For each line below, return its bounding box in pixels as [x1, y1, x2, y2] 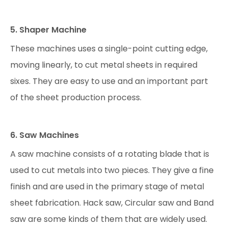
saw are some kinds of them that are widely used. [10, 213, 207, 225]
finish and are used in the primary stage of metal [10, 181, 204, 192]
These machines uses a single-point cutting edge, [10, 43, 208, 54]
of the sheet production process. [10, 92, 141, 103]
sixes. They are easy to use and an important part [10, 75, 208, 87]
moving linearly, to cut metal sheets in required [10, 59, 197, 71]
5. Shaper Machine [10, 24, 87, 36]
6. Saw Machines [10, 129, 79, 141]
